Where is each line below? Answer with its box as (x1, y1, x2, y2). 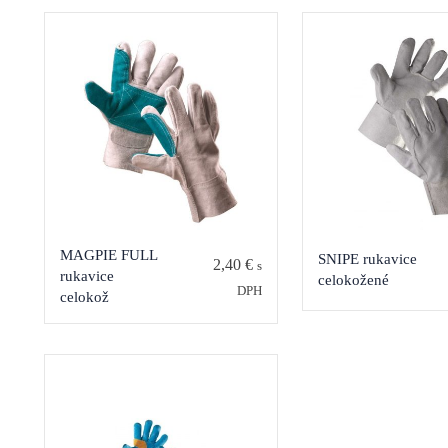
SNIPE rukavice (317, 251, 417, 268)
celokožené (317, 272, 389, 289)
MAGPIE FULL (60, 247, 157, 264)
